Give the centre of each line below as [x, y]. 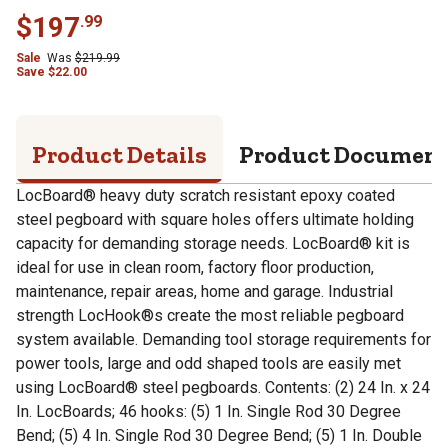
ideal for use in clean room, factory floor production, [195, 267]
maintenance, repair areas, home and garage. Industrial [204, 291]
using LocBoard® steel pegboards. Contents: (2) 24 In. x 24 [223, 387]
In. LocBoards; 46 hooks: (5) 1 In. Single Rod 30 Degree [208, 411]
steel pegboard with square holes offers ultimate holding [215, 219]
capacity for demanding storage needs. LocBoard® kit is [213, 243]
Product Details [119, 154]
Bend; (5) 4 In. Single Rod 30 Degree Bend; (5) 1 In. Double [219, 435]
